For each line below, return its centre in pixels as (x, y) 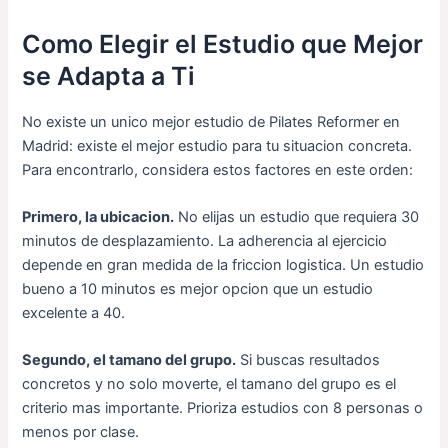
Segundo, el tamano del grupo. (129, 360)
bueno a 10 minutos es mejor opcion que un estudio (198, 288)
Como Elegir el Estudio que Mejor (223, 44)
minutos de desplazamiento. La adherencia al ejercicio (205, 240)
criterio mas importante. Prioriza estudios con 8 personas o (223, 408)
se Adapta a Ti (109, 76)
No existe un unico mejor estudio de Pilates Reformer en (211, 121)
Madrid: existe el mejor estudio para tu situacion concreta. (217, 145)
